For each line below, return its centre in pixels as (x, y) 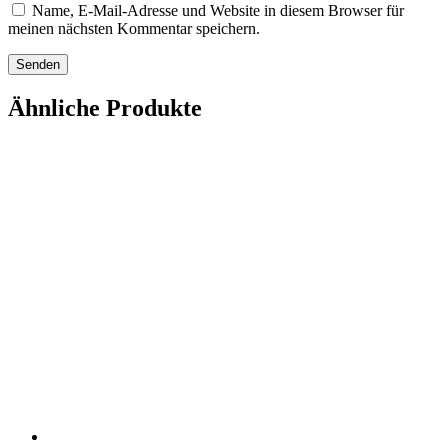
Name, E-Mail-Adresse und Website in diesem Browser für (218, 10)
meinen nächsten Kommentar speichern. (134, 28)
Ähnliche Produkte (105, 107)
